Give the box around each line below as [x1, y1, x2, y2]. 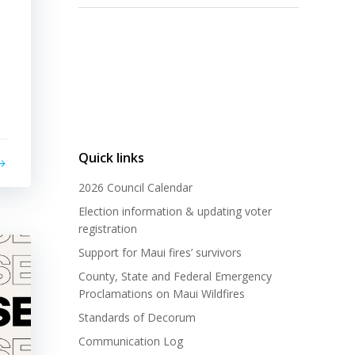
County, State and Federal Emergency [78, 268, 272, 284]
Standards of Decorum [78, 309, 196, 325]
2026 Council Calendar [78, 179, 193, 195]
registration [78, 220, 137, 236]
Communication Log [78, 333, 183, 349]
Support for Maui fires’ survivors [78, 244, 242, 260]
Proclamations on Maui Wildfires [78, 285, 245, 301]
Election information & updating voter [78, 203, 272, 219]
